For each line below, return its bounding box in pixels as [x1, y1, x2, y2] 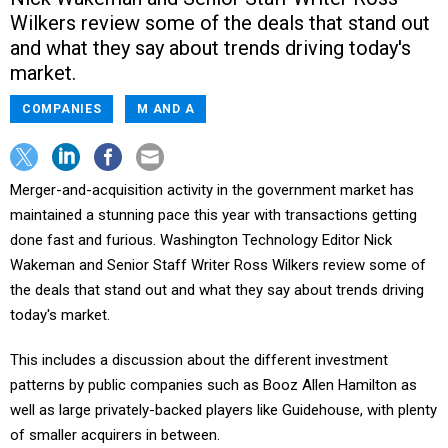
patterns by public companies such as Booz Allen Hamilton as [10, 376, 417, 394]
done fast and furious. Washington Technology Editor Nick [10, 231, 392, 249]
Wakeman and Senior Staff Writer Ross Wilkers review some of [10, 256, 426, 274]
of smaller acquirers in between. [10, 426, 220, 444]
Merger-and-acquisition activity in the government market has [10, 181, 414, 199]
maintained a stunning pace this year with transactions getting [10, 206, 417, 224]
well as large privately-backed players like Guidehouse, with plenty [10, 401, 437, 419]
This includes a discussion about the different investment [10, 351, 388, 369]
